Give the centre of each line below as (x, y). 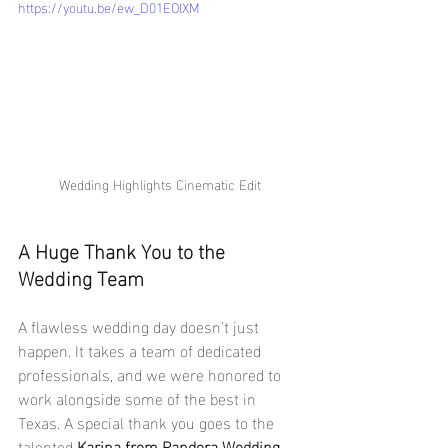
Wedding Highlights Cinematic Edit (160, 183)
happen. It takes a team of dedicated (141, 349)
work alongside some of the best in (139, 397)
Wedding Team (81, 275)
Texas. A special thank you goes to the (148, 421)
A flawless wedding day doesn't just (140, 325)
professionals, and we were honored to (151, 373)
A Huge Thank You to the (124, 248)
